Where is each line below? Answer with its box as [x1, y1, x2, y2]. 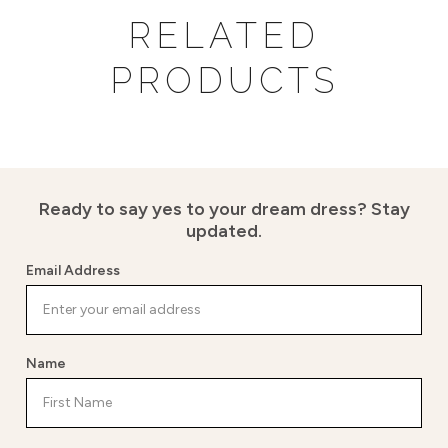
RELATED [128, 14, 320, 56]
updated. [186, 219, 262, 242]
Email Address [26, 261, 120, 279]
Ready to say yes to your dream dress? [38, 197, 371, 220]
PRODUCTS [109, 59, 339, 101]
